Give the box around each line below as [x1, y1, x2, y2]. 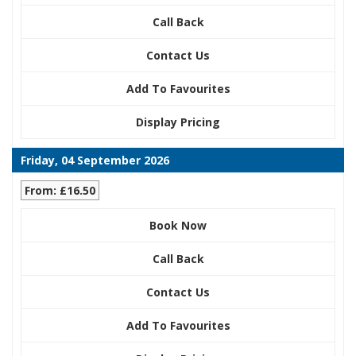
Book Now [149, 218, 207, 234]
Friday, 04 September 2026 [21, 153, 169, 168]
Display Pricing [136, 114, 220, 130]
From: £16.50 [25, 183, 95, 199]
